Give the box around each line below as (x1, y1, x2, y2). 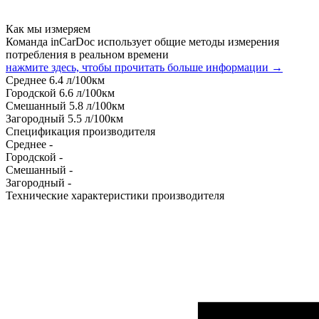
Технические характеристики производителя (6, 189, 224, 202)
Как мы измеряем (6, 22, 90, 35)
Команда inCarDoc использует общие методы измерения (6, 35, 279, 48)
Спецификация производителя (6, 125, 155, 137)
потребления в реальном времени (6, 48, 169, 61)
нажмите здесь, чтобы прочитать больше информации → (6, 61, 283, 73)
